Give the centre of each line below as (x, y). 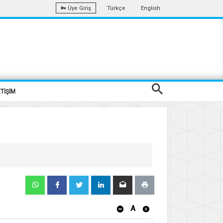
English (151, 8)
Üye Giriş (79, 8)
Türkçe (116, 8)
